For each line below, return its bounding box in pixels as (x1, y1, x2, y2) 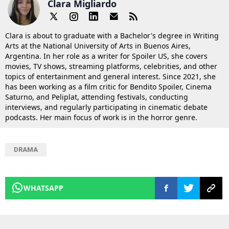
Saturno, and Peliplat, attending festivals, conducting (5, 92, 188, 102)
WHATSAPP (24, 183, 63, 193)
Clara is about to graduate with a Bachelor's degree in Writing (5, 31, 219, 41)
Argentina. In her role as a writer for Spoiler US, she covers (5, 51, 208, 61)
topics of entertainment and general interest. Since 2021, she (5, 72, 216, 82)
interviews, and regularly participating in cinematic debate (5, 102, 208, 112)
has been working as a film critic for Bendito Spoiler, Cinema (5, 82, 212, 92)
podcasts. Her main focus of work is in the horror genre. (5, 112, 197, 123)
